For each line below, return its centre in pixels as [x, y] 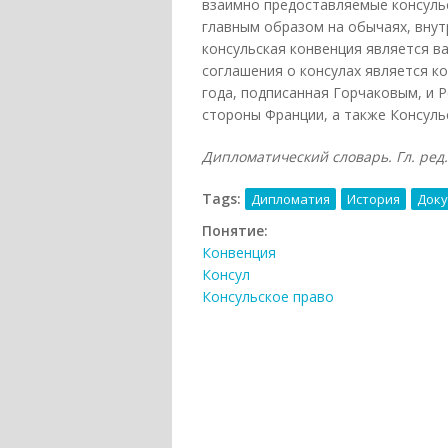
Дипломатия [290, 199]
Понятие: [237, 231]
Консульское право [268, 297]
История [373, 199]
